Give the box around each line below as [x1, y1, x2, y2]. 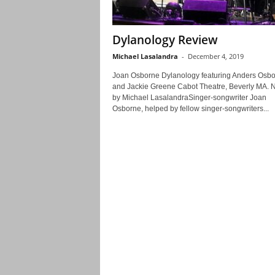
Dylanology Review [112, 32, 218, 48]
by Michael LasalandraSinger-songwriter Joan [112, 93, 266, 102]
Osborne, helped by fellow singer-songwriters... [112, 104, 269, 113]
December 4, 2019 [187, 52, 244, 61]
